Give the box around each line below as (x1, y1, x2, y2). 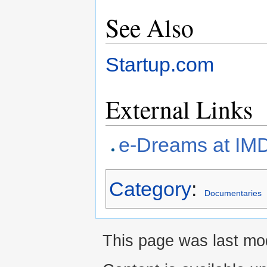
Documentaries (204, 188, 262, 198)
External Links (105, 92, 253, 126)
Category (109, 177, 191, 200)
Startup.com (105, 52, 214, 76)
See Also (105, 10, 194, 44)
